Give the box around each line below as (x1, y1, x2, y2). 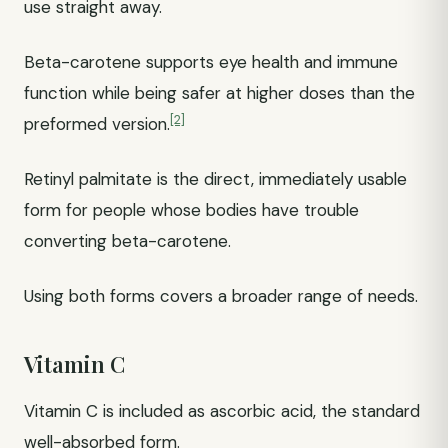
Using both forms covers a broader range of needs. (24, 285, 418, 307)
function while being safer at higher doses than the (24, 82, 415, 104)
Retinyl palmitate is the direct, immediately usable (24, 168, 407, 190)
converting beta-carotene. (24, 230, 231, 252)
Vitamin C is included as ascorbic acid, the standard (24, 400, 420, 422)
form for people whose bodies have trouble (24, 199, 359, 221)
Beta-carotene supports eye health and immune (24, 51, 398, 73)
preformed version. (24, 113, 170, 135)
